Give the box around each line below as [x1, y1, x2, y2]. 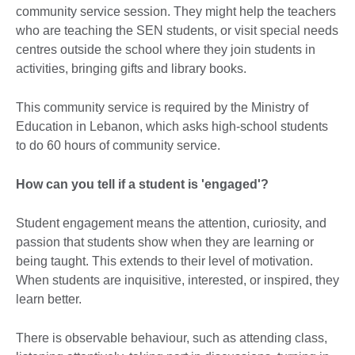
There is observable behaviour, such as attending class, [16, 330, 327, 345]
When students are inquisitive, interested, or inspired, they [16, 273, 339, 287]
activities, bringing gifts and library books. [16, 61, 246, 75]
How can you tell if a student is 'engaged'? [16, 177, 269, 191]
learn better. [16, 292, 82, 306]
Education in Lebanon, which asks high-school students [16, 119, 328, 133]
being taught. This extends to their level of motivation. [16, 254, 313, 268]
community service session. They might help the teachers [16, 4, 336, 18]
